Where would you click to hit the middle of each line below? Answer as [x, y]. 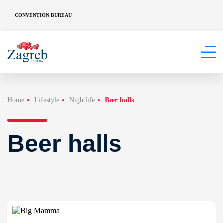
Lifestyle [47, 100]
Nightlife [82, 100]
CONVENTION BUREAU [43, 15]
